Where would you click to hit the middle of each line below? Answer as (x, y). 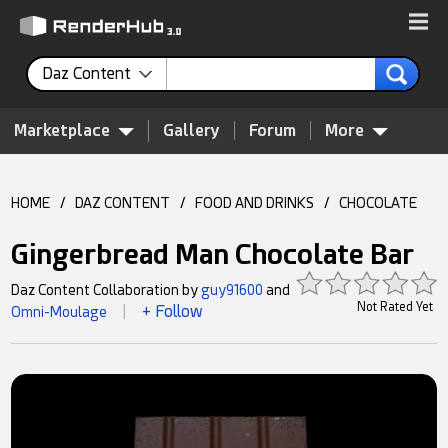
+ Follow (173, 311)
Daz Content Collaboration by (106, 290)
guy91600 (232, 290)
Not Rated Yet (394, 307)
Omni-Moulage (59, 312)
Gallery (191, 130)
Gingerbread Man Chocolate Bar (213, 254)
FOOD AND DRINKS (255, 203)
